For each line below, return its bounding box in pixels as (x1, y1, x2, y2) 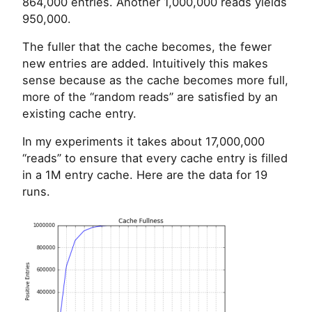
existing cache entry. (22, 107, 136, 121)
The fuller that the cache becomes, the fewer (22, 40, 272, 54)
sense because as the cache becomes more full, (22, 73, 288, 88)
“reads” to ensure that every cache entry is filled (22, 151, 288, 166)
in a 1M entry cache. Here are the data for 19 (22, 168, 267, 182)
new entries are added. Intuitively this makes (22, 56, 268, 71)
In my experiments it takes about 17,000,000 (22, 134, 265, 149)
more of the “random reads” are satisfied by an (22, 90, 278, 104)
